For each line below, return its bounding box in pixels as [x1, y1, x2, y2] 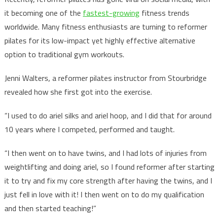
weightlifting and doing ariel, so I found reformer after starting [4, 161, 215, 173]
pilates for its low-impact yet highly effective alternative [4, 35, 195, 46]
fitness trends [139, 7, 189, 19]
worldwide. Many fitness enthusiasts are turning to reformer [4, 21, 207, 33]
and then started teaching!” [4, 202, 98, 214]
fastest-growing [82, 7, 140, 19]
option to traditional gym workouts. [4, 48, 124, 60]
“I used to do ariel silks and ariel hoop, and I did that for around [4, 110, 212, 121]
